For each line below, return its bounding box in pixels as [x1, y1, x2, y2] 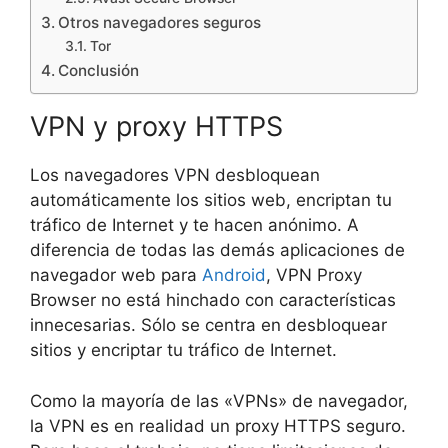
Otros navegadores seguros [58, 13, 262, 33]
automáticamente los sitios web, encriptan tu [30, 190, 392, 211]
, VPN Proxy [266, 265, 362, 286]
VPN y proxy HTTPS [30, 110, 283, 144]
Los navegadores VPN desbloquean [30, 165, 320, 186]
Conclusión [58, 61, 140, 81]
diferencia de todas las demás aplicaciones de [30, 240, 405, 261]
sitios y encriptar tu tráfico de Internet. [30, 340, 337, 361]
